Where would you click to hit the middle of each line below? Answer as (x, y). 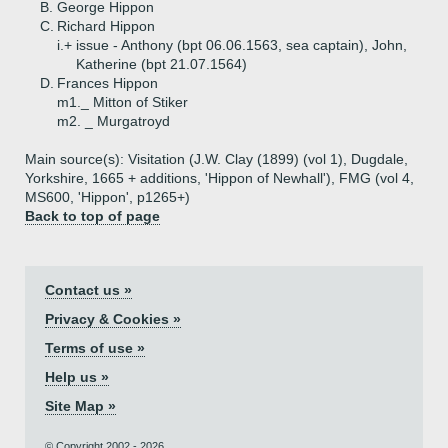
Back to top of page (92, 216)
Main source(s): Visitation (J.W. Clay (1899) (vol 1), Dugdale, (216, 159)
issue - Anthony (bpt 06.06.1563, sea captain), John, (241, 45)
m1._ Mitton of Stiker (122, 102)
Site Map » (80, 406)
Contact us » (88, 290)
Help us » (77, 377)
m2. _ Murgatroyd (113, 121)
